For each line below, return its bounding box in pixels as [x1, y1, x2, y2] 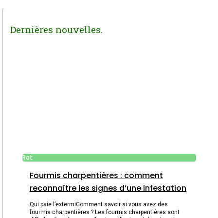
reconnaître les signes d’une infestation [30, 182, 186, 194]
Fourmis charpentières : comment [30, 169, 163, 181]
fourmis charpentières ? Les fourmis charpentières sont [30, 208, 180, 216]
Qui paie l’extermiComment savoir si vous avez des [30, 200, 168, 208]
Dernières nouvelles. [10, 23, 103, 36]
